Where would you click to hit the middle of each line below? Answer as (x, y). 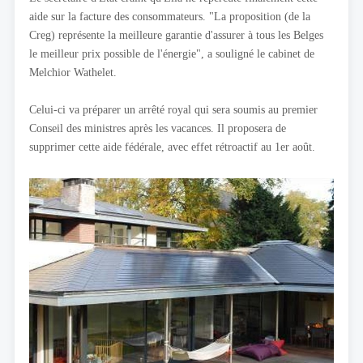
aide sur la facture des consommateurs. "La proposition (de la (170, 16)
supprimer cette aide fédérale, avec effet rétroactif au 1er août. (172, 146)
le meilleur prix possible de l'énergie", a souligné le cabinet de (172, 53)
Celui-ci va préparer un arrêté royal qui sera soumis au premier (173, 109)
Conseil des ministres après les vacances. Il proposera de (158, 128)
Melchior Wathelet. (73, 72)
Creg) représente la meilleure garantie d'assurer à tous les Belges (176, 34)
